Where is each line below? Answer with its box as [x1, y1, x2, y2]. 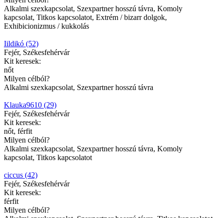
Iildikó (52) [4, 39, 38, 48]
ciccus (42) [4, 170, 37, 179]
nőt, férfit [4, 127, 32, 135]
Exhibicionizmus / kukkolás [4, 21, 89, 30]
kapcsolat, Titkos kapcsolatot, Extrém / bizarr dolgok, [4, 13, 167, 21]
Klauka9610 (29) [4, 100, 56, 109]
